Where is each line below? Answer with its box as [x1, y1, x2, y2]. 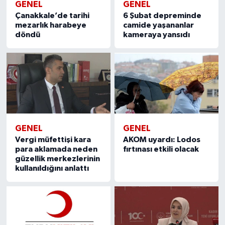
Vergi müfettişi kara [15, 136, 91, 144]
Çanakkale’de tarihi [15, 12, 89, 20]
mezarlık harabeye [15, 21, 86, 30]
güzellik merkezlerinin [15, 155, 100, 163]
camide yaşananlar [123, 21, 194, 30]
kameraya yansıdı [123, 31, 190, 39]
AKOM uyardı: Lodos [123, 136, 201, 144]
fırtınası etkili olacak [123, 145, 199, 154]
